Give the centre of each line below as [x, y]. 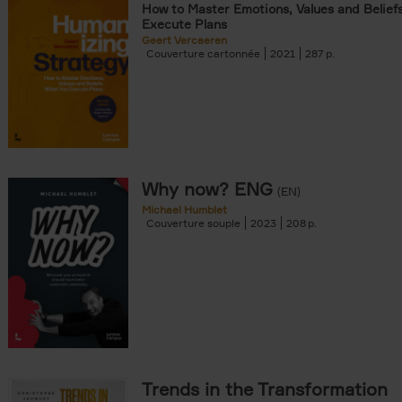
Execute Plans [184, 24]
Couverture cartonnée [203, 53]
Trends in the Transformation [265, 389]
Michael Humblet [184, 210]
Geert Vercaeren [184, 40]
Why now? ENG [207, 189]
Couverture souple [193, 223]
